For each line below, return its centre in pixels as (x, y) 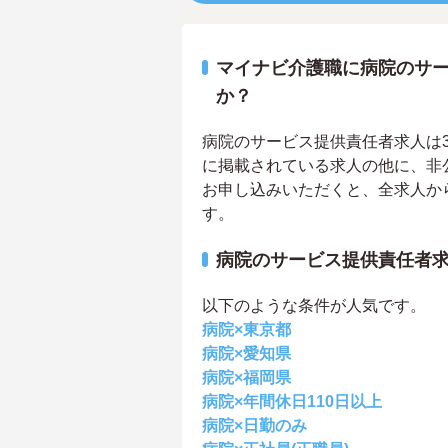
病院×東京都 (246, 330)
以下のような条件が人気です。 (314, 306)
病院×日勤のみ (254, 426)
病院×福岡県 (246, 378)
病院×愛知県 (246, 354)
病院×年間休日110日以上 (292, 402)
